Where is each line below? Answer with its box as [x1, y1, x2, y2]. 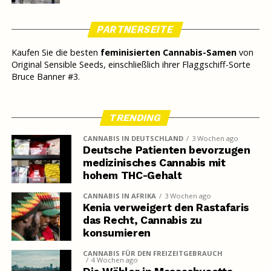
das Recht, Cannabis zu [82, 214, 203, 227]
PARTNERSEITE [96, 24, 175, 36]
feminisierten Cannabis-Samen [100, 47, 237, 59]
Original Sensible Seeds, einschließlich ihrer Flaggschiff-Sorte [11, 59, 250, 71]
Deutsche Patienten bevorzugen [82, 144, 250, 157]
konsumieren [82, 227, 151, 240]
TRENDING [108, 112, 163, 124]
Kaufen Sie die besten [11, 47, 100, 59]
